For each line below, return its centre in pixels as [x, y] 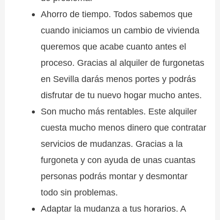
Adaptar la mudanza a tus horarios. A [113, 209]
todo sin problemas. [79, 192]
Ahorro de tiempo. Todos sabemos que [116, 14]
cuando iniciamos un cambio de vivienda [120, 30]
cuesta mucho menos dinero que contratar [123, 128]
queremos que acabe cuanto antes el [113, 47]
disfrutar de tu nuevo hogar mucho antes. [121, 95]
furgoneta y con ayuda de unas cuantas [118, 160]
